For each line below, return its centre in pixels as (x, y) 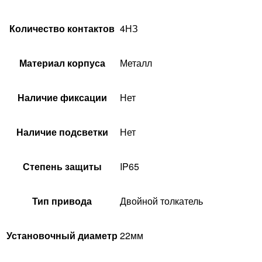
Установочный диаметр (62, 236)
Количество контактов (62, 29)
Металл (136, 63)
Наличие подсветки (62, 132)
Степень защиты (62, 167)
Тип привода (62, 201)
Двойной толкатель (161, 201)
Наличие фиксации (62, 98)
